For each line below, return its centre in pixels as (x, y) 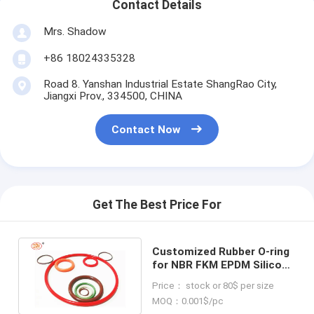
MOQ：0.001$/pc (188, 301)
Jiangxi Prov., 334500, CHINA (112, 96)
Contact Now (146, 130)
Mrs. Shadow (75, 31)
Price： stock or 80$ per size (213, 285)
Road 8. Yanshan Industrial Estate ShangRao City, (160, 84)
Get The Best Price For (157, 205)
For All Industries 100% (212, 278)
